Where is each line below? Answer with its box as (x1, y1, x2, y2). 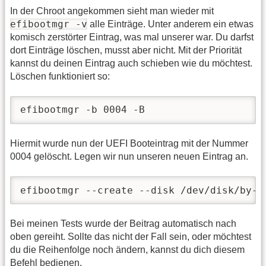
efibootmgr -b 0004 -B (20, 104, 151, 116)
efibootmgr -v (10, 18, 87, 30)
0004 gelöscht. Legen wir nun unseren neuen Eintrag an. (10, 151, 248, 161)
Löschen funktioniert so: (10, 71, 110, 81)
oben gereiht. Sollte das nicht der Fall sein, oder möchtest (10, 232, 251, 242)
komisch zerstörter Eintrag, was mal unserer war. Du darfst (10, 31, 254, 42)
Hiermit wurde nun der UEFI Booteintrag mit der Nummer (10, 138, 248, 148)
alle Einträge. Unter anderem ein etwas (87, 18, 254, 29)
